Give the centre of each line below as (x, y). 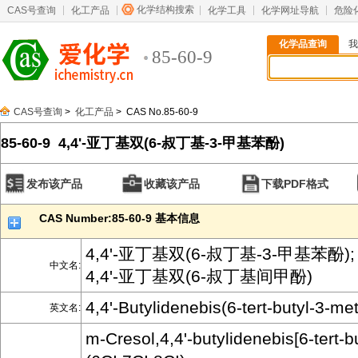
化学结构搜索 (165, 10)
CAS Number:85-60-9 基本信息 (119, 218)
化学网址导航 (290, 10)
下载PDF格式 (295, 184)
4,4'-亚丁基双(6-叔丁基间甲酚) (199, 276)
